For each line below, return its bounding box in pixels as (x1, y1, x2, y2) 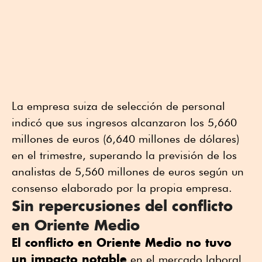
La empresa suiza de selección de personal (12, 99, 225, 113)
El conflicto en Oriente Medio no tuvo (12, 235, 232, 250)
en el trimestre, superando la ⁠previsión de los (12, 149, 237, 162)
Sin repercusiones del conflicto (12, 196, 233, 215)
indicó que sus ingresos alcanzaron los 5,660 (12, 116, 237, 129)
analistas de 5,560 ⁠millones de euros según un (12, 165, 244, 178)
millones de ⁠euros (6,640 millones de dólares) (12, 132, 239, 146)
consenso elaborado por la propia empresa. (12, 181, 232, 195)
